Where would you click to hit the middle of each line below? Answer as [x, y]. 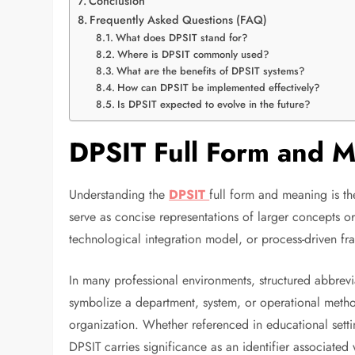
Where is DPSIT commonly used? [193, 54]
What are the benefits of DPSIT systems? [210, 71]
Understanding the [119, 194]
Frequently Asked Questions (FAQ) [179, 19]
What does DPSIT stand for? [181, 37]
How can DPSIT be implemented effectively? [218, 87]
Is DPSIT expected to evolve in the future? [214, 104]
